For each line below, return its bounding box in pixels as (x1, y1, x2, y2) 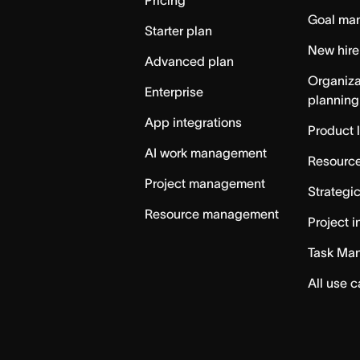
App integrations (145, 115, 243, 130)
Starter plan (145, 23, 213, 39)
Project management (145, 176, 266, 191)
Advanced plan (145, 54, 235, 69)
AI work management (145, 145, 268, 161)
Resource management (145, 207, 280, 222)
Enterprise (145, 84, 204, 100)
